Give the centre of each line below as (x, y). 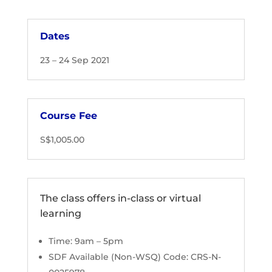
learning (60, 214)
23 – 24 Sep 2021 (74, 60)
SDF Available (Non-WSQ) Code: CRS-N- (134, 257)
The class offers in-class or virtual (120, 199)
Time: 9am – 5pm (86, 241)
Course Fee (68, 116)
